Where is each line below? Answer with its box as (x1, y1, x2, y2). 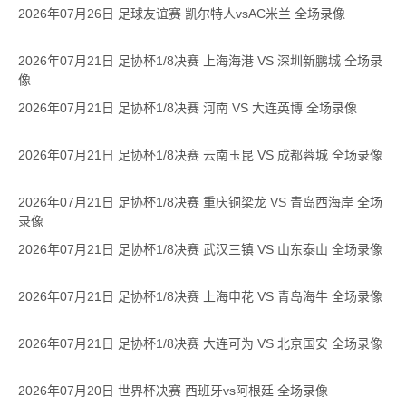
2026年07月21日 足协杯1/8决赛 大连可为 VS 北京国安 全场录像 (18, 336, 382, 351)
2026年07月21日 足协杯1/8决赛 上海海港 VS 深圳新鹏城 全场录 (18, 53, 382, 68)
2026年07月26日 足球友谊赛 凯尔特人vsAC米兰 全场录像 (18, 6, 345, 21)
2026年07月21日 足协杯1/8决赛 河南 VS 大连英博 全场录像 (18, 101, 357, 115)
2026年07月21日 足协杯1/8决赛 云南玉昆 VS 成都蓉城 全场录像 (18, 148, 382, 162)
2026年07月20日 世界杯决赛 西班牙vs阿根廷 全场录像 (18, 383, 328, 398)
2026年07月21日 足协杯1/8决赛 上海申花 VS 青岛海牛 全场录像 (18, 289, 382, 304)
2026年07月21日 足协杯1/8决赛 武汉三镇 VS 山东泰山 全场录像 (18, 242, 382, 256)
